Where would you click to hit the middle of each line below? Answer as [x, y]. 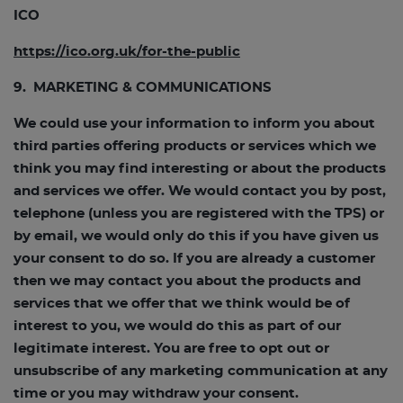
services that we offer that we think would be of [182, 304]
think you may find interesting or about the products [200, 169]
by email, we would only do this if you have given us [196, 236]
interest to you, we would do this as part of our [177, 326]
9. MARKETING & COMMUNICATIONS [143, 88]
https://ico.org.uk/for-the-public [127, 52]
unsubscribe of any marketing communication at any [201, 371]
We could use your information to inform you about [194, 124]
